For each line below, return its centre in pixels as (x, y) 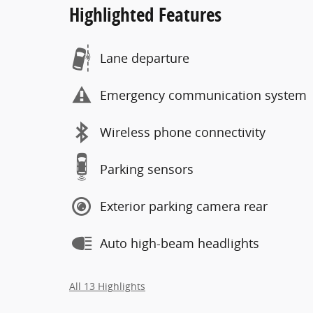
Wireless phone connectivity (183, 132)
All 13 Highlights (107, 286)
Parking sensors (147, 169)
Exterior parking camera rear (184, 206)
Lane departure (145, 58)
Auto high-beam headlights (180, 243)
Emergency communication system (203, 95)
